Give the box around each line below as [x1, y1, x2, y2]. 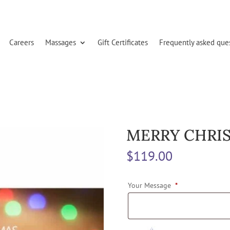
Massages [45, 37, 76, 48]
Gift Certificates [98, 37, 148, 48]
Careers [9, 37, 34, 48]
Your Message [127, 180, 175, 190]
